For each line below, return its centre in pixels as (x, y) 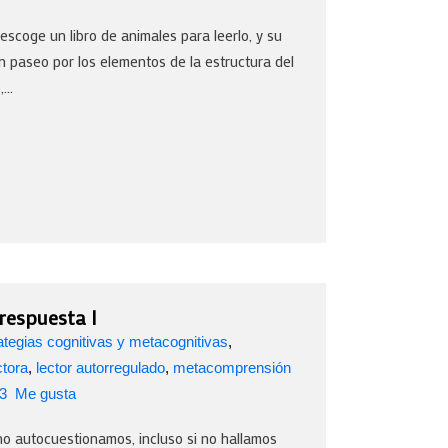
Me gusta (43, 393)
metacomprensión (232, 367)
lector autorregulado (100, 367)
